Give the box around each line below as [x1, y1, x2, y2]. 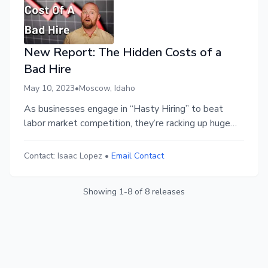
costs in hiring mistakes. [24, 131, 123, 145]
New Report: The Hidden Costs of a [24, 44, 221, 61]
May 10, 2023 [24, 83, 75, 95]
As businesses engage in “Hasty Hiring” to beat [24, 102, 223, 116]
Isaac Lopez [57, 150, 102, 162]
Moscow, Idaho [79, 83, 135, 95]
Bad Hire [24, 61, 71, 78]
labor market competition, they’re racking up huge [24, 117, 230, 130]
